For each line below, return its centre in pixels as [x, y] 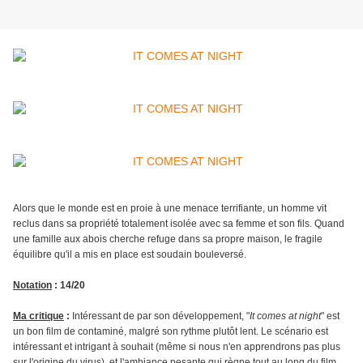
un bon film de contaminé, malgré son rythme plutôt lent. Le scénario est [171, 332]
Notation [32, 286]
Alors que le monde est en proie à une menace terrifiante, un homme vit [170, 209]
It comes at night [285, 316]
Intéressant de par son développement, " [160, 316]
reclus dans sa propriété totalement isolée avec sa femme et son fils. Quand [179, 224]
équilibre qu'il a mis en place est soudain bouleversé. [130, 255]
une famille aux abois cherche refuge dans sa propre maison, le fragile [168, 239]
